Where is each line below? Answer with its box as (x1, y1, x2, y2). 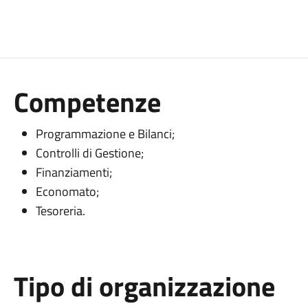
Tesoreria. (35, 201, 85, 220)
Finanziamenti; (35, 163, 112, 181)
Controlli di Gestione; (35, 144, 144, 162)
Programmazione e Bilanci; (35, 124, 175, 143)
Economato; (35, 182, 99, 201)
